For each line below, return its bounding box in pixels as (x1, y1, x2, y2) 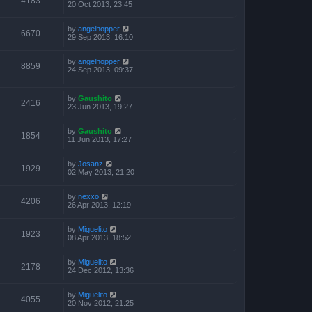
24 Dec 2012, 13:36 (68, 265, 134, 274)
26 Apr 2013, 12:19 (68, 200, 131, 209)
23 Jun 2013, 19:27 (68, 102, 132, 111)
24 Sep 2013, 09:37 (68, 65, 133, 74)
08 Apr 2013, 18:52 (68, 233, 131, 242)
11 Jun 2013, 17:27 (68, 134, 132, 143)
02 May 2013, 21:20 (68, 167, 134, 176)
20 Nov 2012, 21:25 (68, 298, 134, 307)
